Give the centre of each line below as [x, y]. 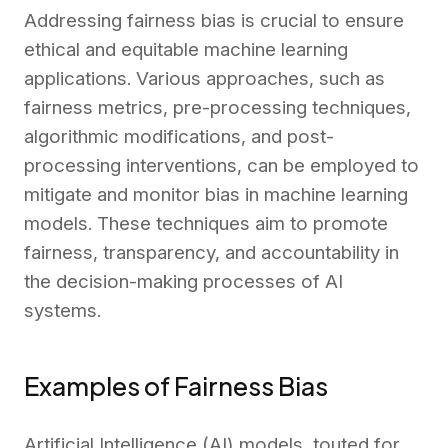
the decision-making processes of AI [183, 282]
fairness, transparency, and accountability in [211, 253]
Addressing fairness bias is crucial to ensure [214, 21]
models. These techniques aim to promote [206, 224]
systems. [62, 311]
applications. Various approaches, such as [204, 79]
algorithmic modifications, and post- [179, 137]
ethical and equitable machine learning [186, 50]
